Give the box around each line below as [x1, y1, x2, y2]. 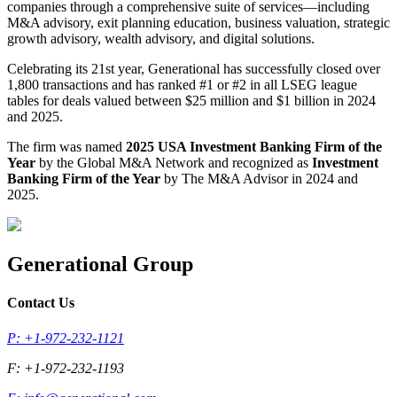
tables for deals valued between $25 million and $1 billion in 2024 [7, 93, 376, 109]
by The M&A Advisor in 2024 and [160, 171, 358, 187]
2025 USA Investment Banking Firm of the [126, 139, 382, 155]
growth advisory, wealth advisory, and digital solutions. [7, 31, 315, 47]
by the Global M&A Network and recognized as [35, 155, 312, 171]
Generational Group [7, 253, 193, 276]
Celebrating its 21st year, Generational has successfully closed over [7, 61, 380, 77]
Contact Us [7, 295, 74, 311]
